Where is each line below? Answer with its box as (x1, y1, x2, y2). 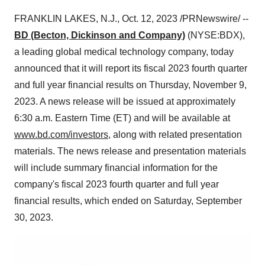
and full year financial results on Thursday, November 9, (14, 80, 247, 90)
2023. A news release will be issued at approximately (14, 96, 235, 106)
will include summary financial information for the (14, 163, 218, 173)
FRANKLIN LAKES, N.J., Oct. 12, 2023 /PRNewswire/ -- (14, 14, 248, 24)
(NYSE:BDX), (185, 30, 245, 40)
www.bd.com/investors (14, 130, 108, 140)
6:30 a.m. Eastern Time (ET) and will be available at (14, 113, 230, 123)
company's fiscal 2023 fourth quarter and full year (14, 179, 219, 189)
